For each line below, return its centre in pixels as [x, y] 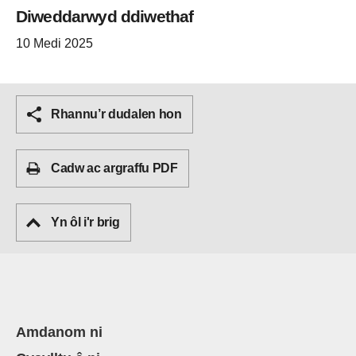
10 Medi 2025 [54, 44]
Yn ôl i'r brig [85, 222]
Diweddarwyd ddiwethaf [105, 17]
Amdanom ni [59, 333]
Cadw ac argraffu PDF [114, 168]
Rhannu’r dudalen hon [116, 114]
